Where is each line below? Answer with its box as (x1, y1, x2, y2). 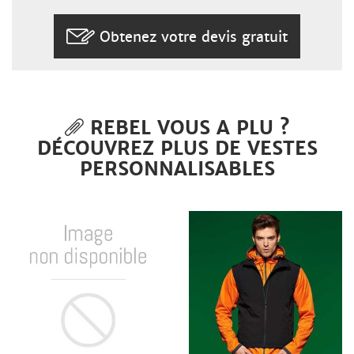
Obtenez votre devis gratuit (100, 27, 288, 46)
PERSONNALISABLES (79, 156, 275, 181)
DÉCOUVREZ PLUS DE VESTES (36, 135, 318, 160)
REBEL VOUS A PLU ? (84, 115, 289, 140)
